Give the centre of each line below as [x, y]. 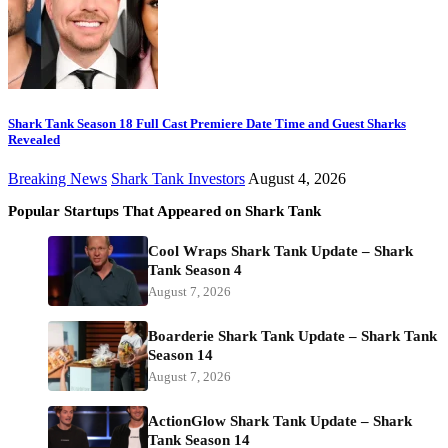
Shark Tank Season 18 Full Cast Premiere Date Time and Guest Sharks [207, 123]
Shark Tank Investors [178, 178]
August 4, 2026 [297, 178]
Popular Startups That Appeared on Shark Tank [164, 210]
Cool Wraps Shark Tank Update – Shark [280, 250]
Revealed [34, 139]
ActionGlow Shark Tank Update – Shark [280, 420]
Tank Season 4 [195, 269]
